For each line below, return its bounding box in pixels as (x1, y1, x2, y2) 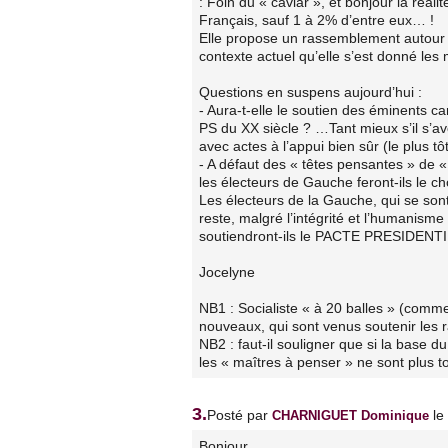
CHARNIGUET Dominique (272, 407, 429, 423)
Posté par (207, 406, 272, 423)
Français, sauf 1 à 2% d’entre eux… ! (199, 11, 435, 28)
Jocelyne (199, 263, 256, 280)
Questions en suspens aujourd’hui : (199, 83, 423, 100)
